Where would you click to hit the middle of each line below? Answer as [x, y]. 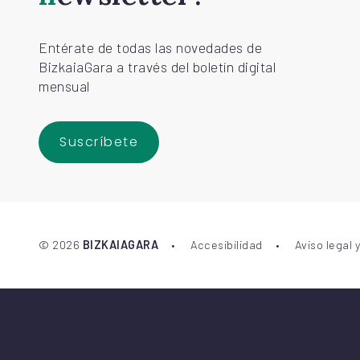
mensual [64, 86]
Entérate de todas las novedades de [150, 48]
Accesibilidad [227, 245]
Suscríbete [99, 142]
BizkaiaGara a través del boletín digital [157, 67]
